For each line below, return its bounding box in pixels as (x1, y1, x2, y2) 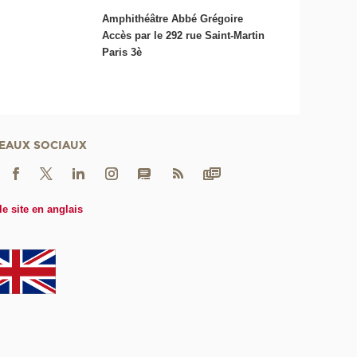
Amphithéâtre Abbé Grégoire (102, 12, 244, 25)
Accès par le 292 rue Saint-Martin (102, 29, 265, 41)
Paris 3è (102, 45, 143, 58)
